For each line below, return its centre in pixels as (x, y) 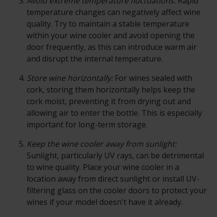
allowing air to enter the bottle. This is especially (114, 113)
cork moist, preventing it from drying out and (109, 101)
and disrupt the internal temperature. (95, 59)
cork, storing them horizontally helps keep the (111, 90)
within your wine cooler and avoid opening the (111, 36)
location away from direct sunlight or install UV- (113, 179)
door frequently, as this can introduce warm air (112, 47)
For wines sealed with (154, 78)
